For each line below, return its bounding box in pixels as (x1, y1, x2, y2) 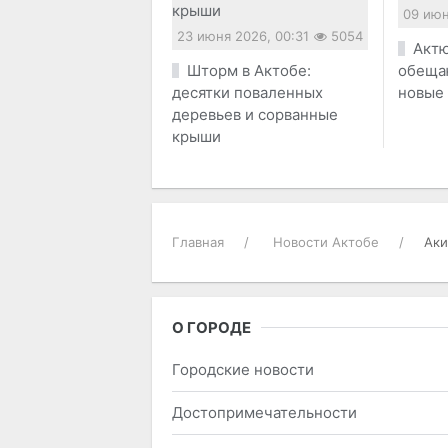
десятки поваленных (172, 82, 323, 102)
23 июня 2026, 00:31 (177, 27, 309, 44)
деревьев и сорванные (172, 104, 338, 124)
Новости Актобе (273, 233, 379, 250)
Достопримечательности (172, 402, 357, 422)
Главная (172, 233, 224, 250)
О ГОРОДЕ (172, 317, 251, 337)
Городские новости (172, 359, 314, 379)
